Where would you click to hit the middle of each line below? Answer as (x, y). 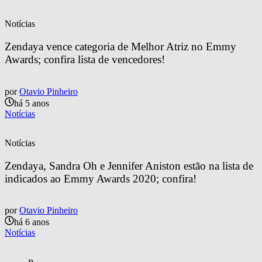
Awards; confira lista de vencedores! (85, 60)
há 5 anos (32, 103)
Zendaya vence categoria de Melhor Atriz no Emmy (122, 47)
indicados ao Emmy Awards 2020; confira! (101, 178)
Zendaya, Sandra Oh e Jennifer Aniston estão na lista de (130, 166)
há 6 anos (32, 222)
